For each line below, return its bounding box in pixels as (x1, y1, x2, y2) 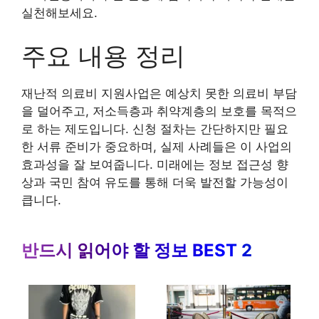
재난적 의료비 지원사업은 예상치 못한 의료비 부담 (21, 85, 297, 100)
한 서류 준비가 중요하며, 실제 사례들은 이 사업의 (21, 139, 292, 154)
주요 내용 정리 (21, 40, 185, 70)
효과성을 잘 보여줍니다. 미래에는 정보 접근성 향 (21, 157, 288, 172)
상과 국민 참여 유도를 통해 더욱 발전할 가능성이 (21, 174, 288, 189)
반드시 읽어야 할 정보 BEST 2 (21, 239, 252, 261)
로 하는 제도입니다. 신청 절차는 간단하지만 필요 (21, 121, 288, 136)
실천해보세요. (21, 6, 98, 21)
